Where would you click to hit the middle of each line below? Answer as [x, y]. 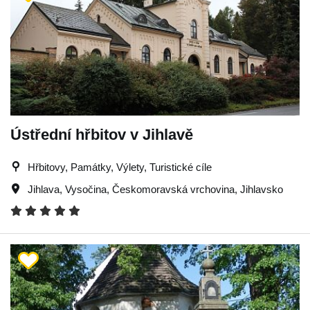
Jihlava [44, 189]
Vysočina [86, 189]
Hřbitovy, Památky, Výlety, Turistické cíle [120, 167]
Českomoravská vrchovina [173, 189]
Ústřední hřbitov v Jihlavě [102, 134]
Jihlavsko [262, 189]
